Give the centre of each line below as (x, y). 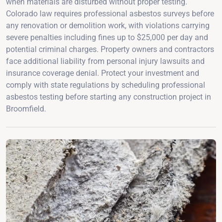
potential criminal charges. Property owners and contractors (110, 49)
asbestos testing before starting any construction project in (109, 97)
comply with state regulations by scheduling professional (106, 85)
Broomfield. (26, 109)
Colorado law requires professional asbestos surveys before (110, 13)
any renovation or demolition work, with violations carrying (108, 25)
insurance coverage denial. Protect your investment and (103, 73)
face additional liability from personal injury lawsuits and (105, 61)
